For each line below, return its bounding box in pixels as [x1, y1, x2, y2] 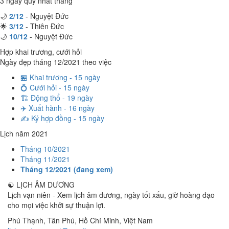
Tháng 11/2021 [20, 154, 70, 164]
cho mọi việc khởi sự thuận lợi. [8, 200, 105, 210]
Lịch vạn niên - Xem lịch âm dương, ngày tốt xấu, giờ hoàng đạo [8, 190, 215, 200]
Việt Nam [123, 215, 153, 225]
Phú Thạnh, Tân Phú [8, 215, 75, 225]
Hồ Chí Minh [79, 215, 119, 225]
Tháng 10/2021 [20, 144, 70, 154]
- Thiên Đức [24, 21, 64, 31]
